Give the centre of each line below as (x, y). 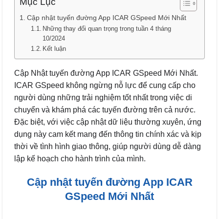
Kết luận (55, 49)
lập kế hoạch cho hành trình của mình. (80, 159)
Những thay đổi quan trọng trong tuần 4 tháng (107, 29)
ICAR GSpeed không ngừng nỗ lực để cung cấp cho (105, 85)
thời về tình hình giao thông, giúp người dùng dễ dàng (108, 146)
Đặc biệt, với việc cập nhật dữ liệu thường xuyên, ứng (108, 122)
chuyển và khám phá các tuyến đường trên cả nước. (105, 110)
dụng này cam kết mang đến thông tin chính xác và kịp (108, 134)
